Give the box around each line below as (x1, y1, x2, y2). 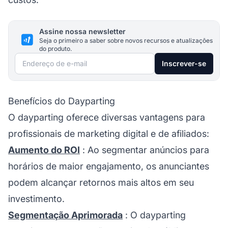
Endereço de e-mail (14, 54, 97, 66)
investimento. (8, 193, 65, 204)
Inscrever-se (162, 59, 206, 68)
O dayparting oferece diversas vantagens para (8, 111, 205, 123)
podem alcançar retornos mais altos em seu (8, 177, 194, 188)
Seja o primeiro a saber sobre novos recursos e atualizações (39, 36, 213, 44)
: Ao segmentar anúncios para (80, 144, 209, 155)
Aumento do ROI (8, 144, 80, 155)
